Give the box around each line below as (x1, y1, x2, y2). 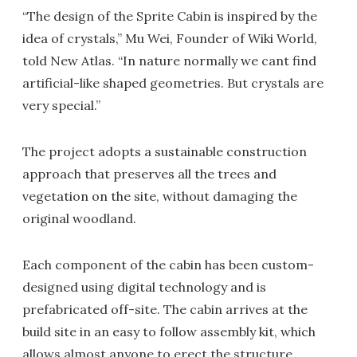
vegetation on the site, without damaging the (22, 188, 297, 204)
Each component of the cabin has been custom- (22, 257, 314, 273)
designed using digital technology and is (22, 279, 266, 295)
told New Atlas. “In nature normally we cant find (22, 53, 316, 69)
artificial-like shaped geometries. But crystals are (22, 75, 324, 91)
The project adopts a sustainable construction (22, 143, 307, 159)
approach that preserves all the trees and (22, 166, 277, 182)
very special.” (22, 97, 100, 113)
